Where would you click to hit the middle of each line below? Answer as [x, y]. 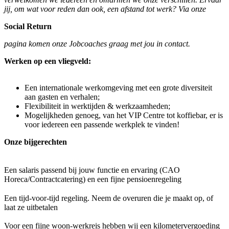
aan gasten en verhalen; [62, 97]
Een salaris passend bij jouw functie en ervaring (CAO [92, 170]
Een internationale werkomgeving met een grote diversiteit [118, 88]
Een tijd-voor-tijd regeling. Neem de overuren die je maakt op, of [109, 198]
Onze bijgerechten [36, 142]
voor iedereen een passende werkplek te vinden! [102, 125]
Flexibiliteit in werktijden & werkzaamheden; [97, 106]
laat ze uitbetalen [31, 207]
